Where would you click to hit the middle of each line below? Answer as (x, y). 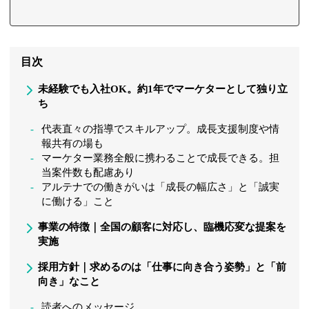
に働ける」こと (78, 202)
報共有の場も (73, 144)
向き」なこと (69, 282)
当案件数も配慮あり (88, 173)
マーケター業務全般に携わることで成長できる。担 (161, 158)
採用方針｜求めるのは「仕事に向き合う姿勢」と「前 (162, 267)
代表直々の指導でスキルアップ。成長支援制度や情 (161, 129)
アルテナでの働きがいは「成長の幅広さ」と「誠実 (161, 187)
